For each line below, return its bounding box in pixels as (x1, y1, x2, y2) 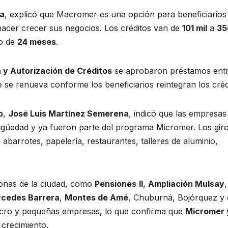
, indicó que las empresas (129, 108, 226, 119)
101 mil (182, 23, 207, 34)
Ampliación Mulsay (148, 179, 224, 189)
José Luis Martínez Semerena (8, 108, 129, 119)
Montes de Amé (65, 192, 128, 203)
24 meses (17, 37, 56, 47)
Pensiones (95, 179, 136, 189)
